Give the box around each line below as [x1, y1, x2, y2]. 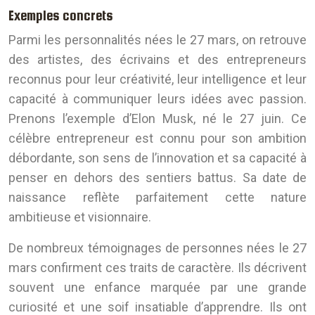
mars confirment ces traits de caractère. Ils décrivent [8, 260, 307, 276]
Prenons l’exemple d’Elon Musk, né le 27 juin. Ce [8, 111, 307, 127]
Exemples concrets [8, 8, 113, 24]
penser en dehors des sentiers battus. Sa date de [8, 170, 307, 186]
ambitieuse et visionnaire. [8, 210, 151, 225]
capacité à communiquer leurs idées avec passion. [8, 91, 307, 107]
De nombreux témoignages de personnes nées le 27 [8, 240, 307, 256]
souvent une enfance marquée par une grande [8, 280, 307, 295]
